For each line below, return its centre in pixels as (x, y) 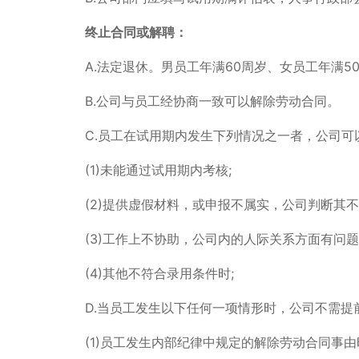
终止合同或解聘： (136, 32)
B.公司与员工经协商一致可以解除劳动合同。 (212, 101)
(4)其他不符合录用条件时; (159, 273)
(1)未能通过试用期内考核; (158, 169)
